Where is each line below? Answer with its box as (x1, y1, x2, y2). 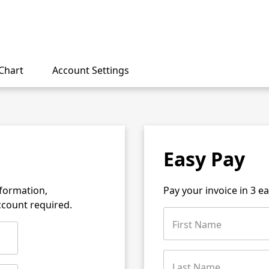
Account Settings (52, 63, 129, 77)
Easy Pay (163, 145, 245, 172)
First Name (172, 217, 222, 231)
